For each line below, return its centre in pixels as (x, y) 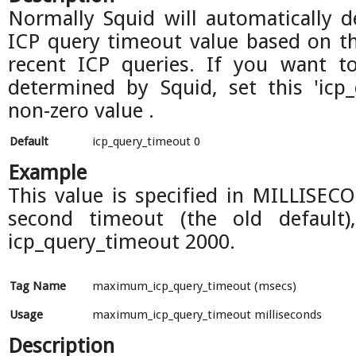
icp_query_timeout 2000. (122, 242)
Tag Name (38, 286)
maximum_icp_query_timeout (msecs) (194, 286)
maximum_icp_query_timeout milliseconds (207, 315)
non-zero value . (81, 110)
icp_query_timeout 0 (146, 141)
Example (47, 172)
